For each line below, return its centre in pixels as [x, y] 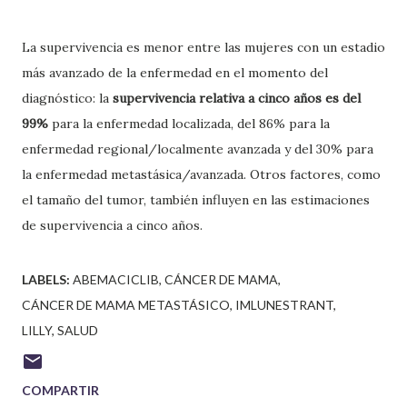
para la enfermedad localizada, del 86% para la [189, 124]
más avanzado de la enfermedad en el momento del [175, 73]
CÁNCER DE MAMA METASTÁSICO [126, 305]
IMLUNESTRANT [284, 305]
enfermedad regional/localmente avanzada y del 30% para [198, 149]
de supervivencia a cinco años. [112, 225]
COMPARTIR [60, 390]
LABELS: [46, 279]
